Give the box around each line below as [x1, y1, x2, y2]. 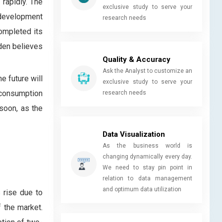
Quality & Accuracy [103, 55, 170, 64]
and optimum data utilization [103, 185, 181, 193]
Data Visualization [103, 129, 165, 139]
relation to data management [103, 174, 192, 182]
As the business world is [103, 142, 192, 149]
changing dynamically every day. [103, 153, 192, 160]
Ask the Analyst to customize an [103, 67, 192, 74]
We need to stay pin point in [103, 164, 192, 171]
